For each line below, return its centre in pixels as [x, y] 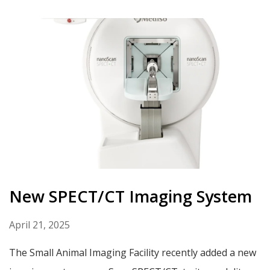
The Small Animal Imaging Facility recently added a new [133, 253]
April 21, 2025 [39, 225]
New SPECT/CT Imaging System [130, 196]
